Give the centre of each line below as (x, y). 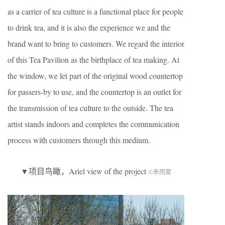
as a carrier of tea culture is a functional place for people (95, 11)
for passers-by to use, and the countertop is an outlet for (94, 91)
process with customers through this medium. (79, 140)
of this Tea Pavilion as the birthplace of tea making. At (93, 59)
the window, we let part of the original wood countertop (95, 75)
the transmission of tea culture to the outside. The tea (90, 107)
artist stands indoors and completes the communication (93, 124)
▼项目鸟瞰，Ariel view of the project (85, 171)
